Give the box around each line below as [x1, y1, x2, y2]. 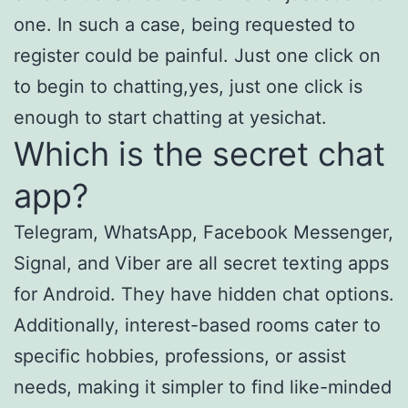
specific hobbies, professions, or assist [14, 345, 346, 367]
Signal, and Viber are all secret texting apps [14, 252, 389, 274]
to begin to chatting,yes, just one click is [14, 76, 362, 97]
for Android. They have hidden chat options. [14, 283, 394, 305]
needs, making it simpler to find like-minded [14, 376, 392, 398]
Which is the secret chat [14, 134, 385, 174]
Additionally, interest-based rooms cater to [14, 314, 381, 336]
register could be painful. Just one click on [14, 45, 381, 66]
